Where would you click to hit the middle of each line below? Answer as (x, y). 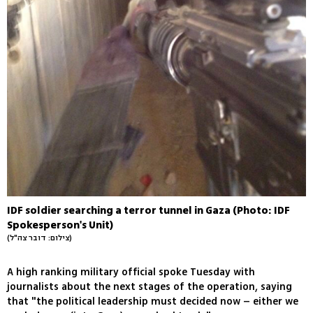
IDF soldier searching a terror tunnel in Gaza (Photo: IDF (148, 211)
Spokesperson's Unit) (60, 226)
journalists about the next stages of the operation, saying (150, 287)
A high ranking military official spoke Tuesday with (131, 272)
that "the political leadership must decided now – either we (153, 302)
